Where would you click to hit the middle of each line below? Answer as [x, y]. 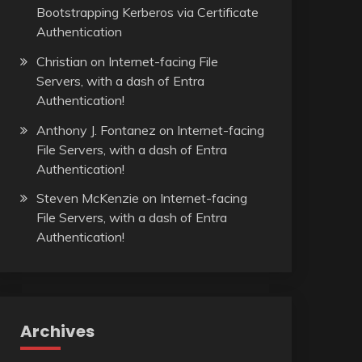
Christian [61, 61]
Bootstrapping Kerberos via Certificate [147, 12]
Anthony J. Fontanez [96, 130]
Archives [57, 332]
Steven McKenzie [87, 198]
